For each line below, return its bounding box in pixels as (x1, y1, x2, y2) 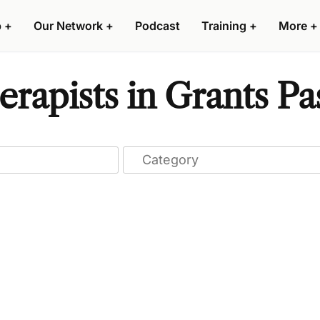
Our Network (34, 19, 103, 33)
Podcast (135, 19, 180, 33)
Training (201, 19, 246, 33)
